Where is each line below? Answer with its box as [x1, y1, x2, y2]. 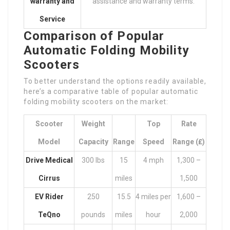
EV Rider [34, 193, 64, 201]
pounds [81, 210, 105, 219]
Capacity [78, 138, 108, 146]
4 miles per [136, 193, 171, 201]
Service [40, 15, 65, 23]
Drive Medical [25, 156, 73, 164]
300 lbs [82, 156, 105, 164]
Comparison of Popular [24, 29, 165, 43]
